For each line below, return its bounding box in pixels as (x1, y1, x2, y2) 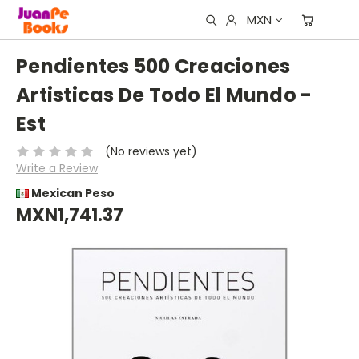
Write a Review (16, 159, 98, 176)
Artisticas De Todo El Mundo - (16, 82, 313, 109)
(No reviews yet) (104, 143, 197, 159)
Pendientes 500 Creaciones (16, 53, 291, 80)
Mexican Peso (29, 184, 115, 201)
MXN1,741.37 (16, 202, 123, 228)
